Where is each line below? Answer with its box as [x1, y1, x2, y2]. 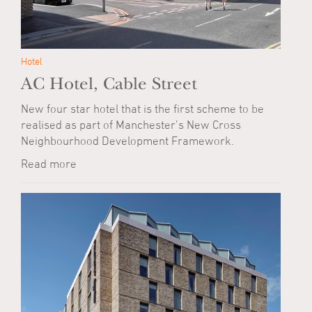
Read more [21, 157, 77, 171]
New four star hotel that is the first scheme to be [21, 102, 264, 116]
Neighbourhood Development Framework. [21, 134, 234, 148]
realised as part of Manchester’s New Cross [21, 118, 241, 132]
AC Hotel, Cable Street [21, 74, 197, 94]
